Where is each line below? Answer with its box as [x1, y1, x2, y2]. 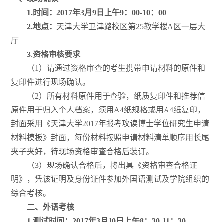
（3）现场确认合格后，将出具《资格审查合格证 [26, 161, 197, 170]
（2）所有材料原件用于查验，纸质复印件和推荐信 [26, 92, 205, 101]
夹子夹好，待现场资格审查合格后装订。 [10, 147, 154, 156]
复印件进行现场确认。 [10, 78, 90, 87]
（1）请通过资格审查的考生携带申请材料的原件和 [26, 64, 205, 73]
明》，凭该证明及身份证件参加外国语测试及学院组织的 [10, 175, 209, 184]
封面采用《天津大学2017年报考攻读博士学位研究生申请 [10, 119, 209, 128]
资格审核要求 [32, 50, 80, 59]
